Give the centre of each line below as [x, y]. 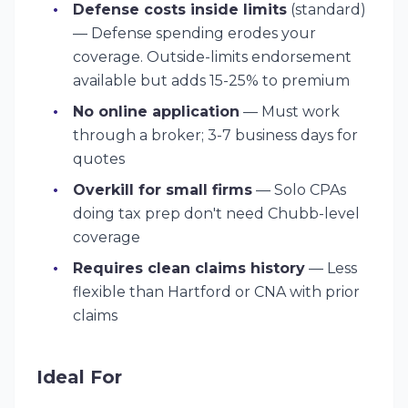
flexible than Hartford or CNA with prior [216, 292]
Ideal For [79, 377]
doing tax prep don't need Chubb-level [216, 214]
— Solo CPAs [299, 190]
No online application [156, 112]
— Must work [290, 112]
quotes [99, 159]
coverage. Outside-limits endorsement [212, 57]
